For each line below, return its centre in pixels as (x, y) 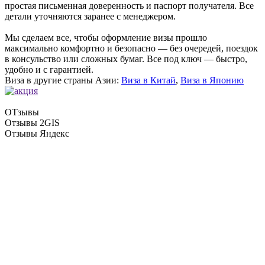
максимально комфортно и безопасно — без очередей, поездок (131, 48)
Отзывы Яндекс (37, 133)
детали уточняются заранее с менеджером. (90, 16)
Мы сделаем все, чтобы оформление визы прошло (106, 37)
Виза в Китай (148, 80)
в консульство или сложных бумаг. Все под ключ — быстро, (126, 59)
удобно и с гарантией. (49, 69)
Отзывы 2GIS (32, 122)
